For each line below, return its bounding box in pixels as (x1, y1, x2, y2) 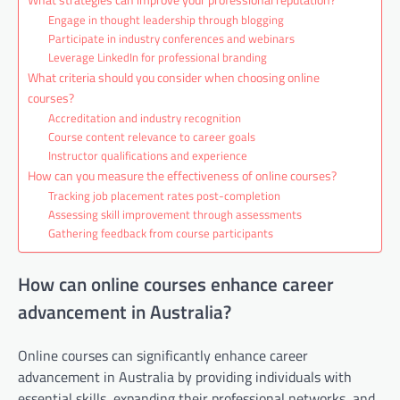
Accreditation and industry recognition (47, 108, 241, 127)
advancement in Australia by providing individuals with (18, 366, 352, 388)
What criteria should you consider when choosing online (28, 67, 320, 87)
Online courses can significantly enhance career (18, 345, 308, 367)
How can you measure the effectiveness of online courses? (28, 165, 337, 186)
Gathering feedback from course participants (47, 223, 273, 242)
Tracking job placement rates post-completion (47, 186, 280, 204)
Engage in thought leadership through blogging (47, 10, 284, 29)
